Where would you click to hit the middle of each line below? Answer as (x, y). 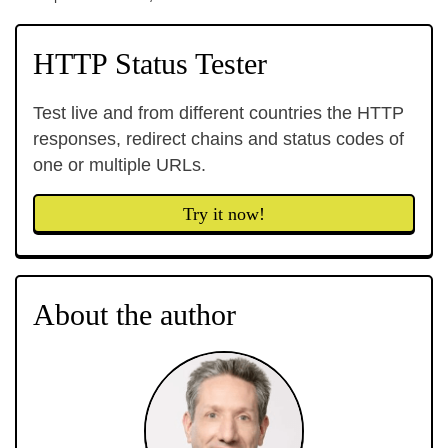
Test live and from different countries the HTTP (218, 113)
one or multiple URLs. (119, 165)
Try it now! (224, 214)
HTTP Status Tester (150, 63)
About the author (134, 314)
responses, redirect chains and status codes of (218, 139)
